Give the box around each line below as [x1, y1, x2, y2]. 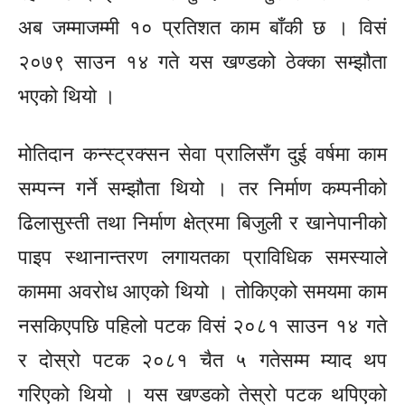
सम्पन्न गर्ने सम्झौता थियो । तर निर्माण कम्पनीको [18, 176, 387, 201]
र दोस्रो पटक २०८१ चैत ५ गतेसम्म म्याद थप [18, 348, 387, 372]
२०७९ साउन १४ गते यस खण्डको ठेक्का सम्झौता [18, 50, 387, 74]
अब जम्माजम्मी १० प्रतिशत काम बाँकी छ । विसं [18, 15, 387, 40]
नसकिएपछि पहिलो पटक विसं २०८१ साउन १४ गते [18, 314, 387, 338]
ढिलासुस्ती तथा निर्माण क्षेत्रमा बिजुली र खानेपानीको [18, 211, 387, 235]
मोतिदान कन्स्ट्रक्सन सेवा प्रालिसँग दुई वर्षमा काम [18, 142, 387, 166]
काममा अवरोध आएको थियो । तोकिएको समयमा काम [18, 279, 387, 304]
